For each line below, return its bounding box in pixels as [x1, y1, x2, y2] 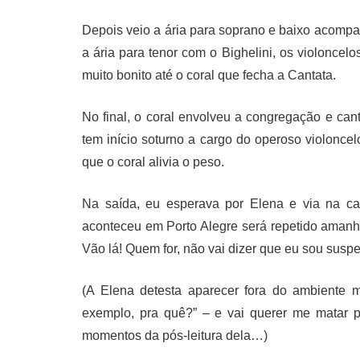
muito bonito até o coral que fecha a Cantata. [82, 67, 336, 82]
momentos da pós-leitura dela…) [82, 328, 268, 342]
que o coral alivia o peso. [82, 154, 224, 169]
